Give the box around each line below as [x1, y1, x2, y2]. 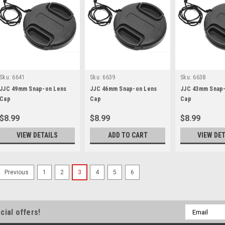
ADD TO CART [107, 131, 148, 140]
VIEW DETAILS [17, 131, 58, 140]
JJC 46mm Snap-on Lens [90, 85, 157, 93]
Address [185, 215, 211, 224]
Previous [3, 169, 29, 176]
